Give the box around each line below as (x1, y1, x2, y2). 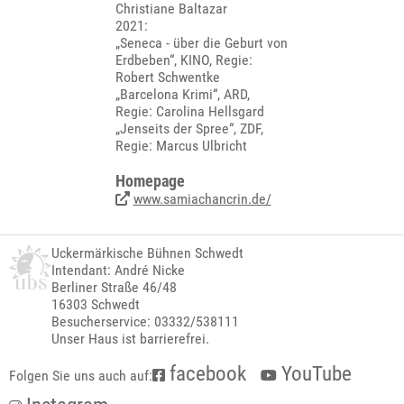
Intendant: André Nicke (51, 262, 186, 279)
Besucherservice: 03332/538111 (51, 313, 240, 330)
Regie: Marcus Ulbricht (115, 137, 247, 154)
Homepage (115, 171, 185, 190)
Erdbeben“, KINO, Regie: (115, 51, 252, 69)
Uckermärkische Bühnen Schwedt (51, 244, 244, 262)
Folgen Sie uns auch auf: (9, 367, 152, 384)
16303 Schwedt (51, 296, 141, 313)
